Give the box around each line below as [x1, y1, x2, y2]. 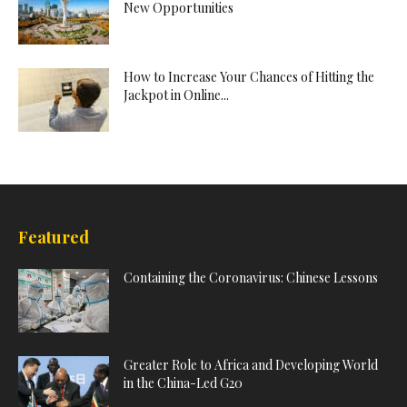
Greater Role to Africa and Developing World [124, 356, 378, 373]
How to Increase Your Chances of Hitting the [124, 68, 374, 85]
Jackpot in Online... [124, 86, 229, 104]
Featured [18, 226, 89, 248]
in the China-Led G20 [124, 374, 243, 392]
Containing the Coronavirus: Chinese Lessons [124, 269, 378, 286]
